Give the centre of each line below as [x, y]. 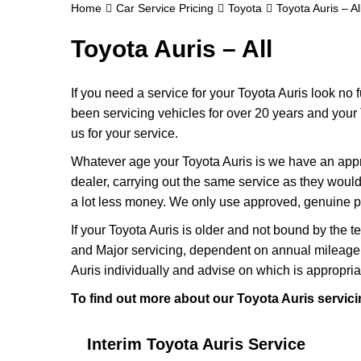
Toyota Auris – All [172, 49]
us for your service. [124, 133]
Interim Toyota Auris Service [196, 344]
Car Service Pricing [165, 8]
